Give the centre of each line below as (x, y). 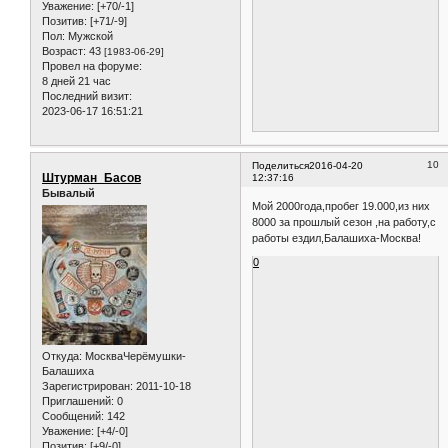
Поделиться (281, 165)
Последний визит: (87, 96)
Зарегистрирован (86, 386)
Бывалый (68, 192)
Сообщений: (73, 416)
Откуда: (62, 356)
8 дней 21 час (76, 81)
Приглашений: (78, 401)
